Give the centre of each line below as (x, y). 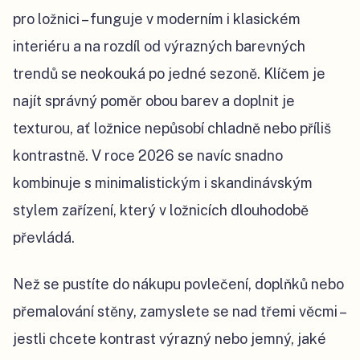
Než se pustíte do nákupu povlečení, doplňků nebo (178, 284)
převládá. (44, 237)
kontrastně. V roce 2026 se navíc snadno (148, 155)
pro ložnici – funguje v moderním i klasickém (157, 18)
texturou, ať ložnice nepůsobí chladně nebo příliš (172, 128)
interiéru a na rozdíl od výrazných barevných (159, 46)
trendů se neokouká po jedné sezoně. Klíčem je (169, 73)
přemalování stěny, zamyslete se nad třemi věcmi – (179, 311)
